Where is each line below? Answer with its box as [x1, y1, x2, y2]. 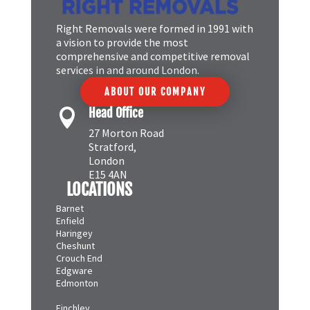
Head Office [88, 118, 143, 134]
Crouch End [55, 264, 102, 277]
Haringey [55, 239, 93, 253]
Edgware [55, 277, 93, 290]
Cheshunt [55, 252, 95, 265]
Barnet [55, 215, 84, 228]
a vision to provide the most [55, 48, 188, 62]
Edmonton [55, 289, 98, 302]
